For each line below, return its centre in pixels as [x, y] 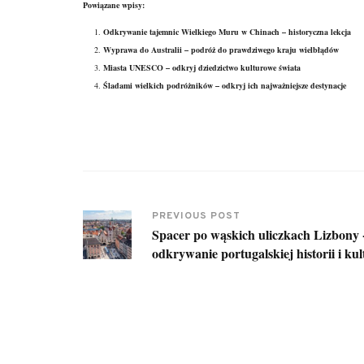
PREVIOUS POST [196, 216]
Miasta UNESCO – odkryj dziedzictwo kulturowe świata [202, 67]
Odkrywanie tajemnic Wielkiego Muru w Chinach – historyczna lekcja [227, 31]
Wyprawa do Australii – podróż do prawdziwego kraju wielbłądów [221, 49]
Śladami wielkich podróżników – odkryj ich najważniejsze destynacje [225, 85]
